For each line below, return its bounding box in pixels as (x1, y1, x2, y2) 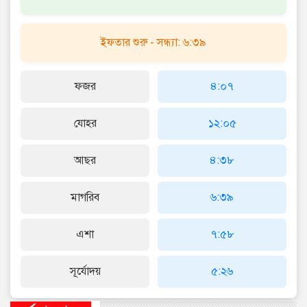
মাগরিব (71, 191, 99, 205)
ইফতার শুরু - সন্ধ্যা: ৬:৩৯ (101, 36, 206, 50)
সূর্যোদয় (69, 265, 101, 279)
